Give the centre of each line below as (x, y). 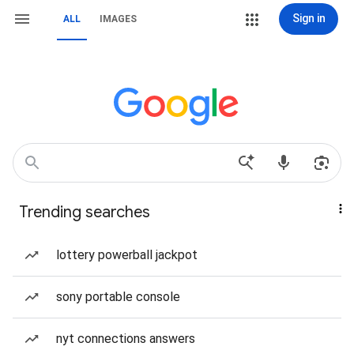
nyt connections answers (126, 339)
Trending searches (85, 212)
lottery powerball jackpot (127, 255)
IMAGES (118, 19)
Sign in (309, 18)
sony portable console (118, 297)
